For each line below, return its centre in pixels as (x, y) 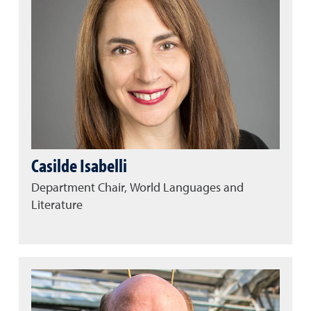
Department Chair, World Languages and (137, 188)
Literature (57, 206)
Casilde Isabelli (79, 165)
